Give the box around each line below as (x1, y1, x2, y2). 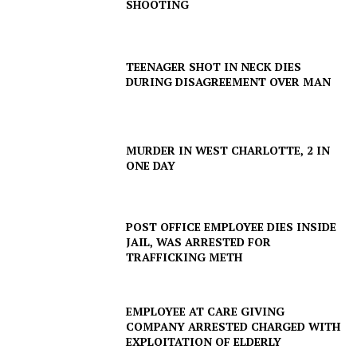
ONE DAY (126, 158, 176, 174)
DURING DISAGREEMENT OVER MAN (126, 73, 331, 89)
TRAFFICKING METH (126, 249, 243, 265)
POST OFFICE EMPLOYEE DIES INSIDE (126, 219, 337, 235)
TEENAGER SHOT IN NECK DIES (126, 58, 302, 74)
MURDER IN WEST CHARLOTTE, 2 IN (126, 143, 331, 159)
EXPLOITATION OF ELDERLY (126, 334, 282, 350)
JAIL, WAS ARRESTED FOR (126, 234, 272, 250)
